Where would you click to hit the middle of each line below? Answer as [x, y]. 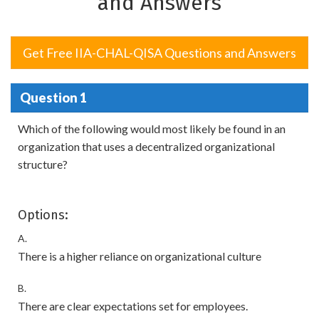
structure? [43, 164]
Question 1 [53, 97]
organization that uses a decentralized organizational [146, 146]
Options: [43, 215]
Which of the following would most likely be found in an [152, 129]
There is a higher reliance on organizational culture [140, 256]
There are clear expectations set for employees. [133, 306]
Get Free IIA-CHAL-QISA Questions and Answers [159, 53]
